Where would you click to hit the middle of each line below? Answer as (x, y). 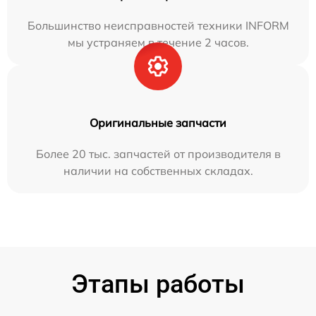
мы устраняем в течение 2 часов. (158, 42)
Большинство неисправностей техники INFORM (158, 25)
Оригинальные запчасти (158, 123)
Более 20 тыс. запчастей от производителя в (158, 154)
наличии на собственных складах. (158, 171)
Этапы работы (158, 284)
